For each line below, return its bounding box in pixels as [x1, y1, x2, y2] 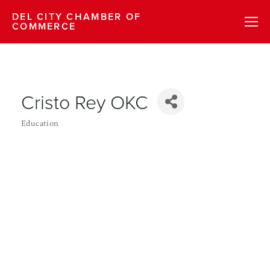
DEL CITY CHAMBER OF [12, 10, 142, 24]
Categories [20, 127, 59, 137]
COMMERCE [12, 19, 77, 33]
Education [21, 118, 59, 128]
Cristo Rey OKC [21, 87, 148, 115]
